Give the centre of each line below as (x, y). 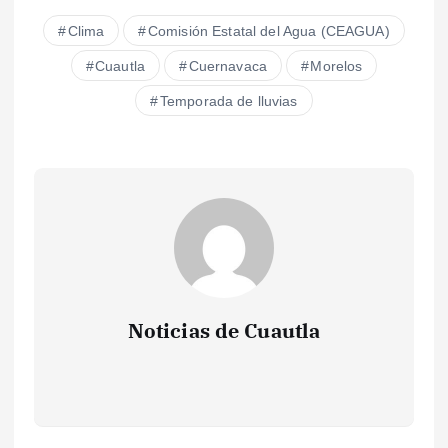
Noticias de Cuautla (224, 330)
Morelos (336, 65)
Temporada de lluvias (228, 100)
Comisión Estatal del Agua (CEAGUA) (268, 30)
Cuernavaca (227, 65)
